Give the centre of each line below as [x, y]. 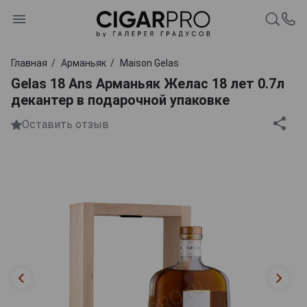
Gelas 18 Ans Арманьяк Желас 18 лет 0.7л [148, 83]
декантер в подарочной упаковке [120, 100]
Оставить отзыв [65, 125]
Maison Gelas [149, 63]
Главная [29, 63]
